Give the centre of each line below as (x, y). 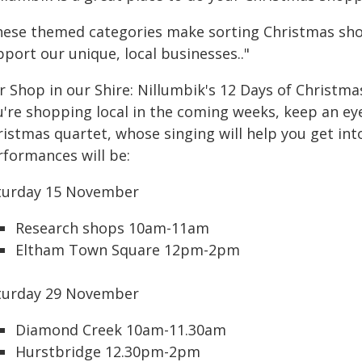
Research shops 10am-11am (112, 228)
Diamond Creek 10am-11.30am (121, 330)
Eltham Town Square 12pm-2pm (128, 250)
